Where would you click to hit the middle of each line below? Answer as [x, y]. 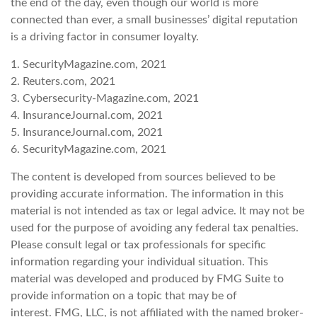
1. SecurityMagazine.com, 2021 [88, 65]
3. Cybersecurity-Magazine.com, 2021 [105, 99]
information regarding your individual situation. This [139, 262]
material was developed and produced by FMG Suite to [147, 279]
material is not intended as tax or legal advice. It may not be [157, 211]
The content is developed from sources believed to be [143, 177]
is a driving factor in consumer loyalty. [105, 37]
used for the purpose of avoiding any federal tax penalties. [155, 228]
